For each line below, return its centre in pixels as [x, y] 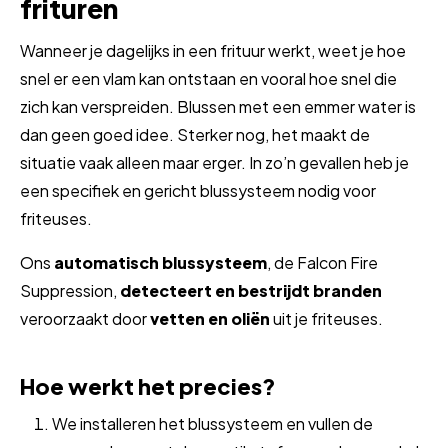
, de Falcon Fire [322, 263]
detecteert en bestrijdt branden [251, 291]
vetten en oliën [211, 319]
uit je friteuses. [331, 319]
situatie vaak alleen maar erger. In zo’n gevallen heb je [214, 163]
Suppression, [70, 291]
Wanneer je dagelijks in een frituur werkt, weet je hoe [213, 51]
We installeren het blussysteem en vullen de [212, 424]
